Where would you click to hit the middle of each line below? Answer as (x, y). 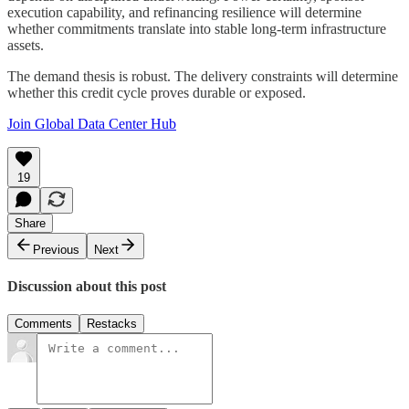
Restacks (112, 324)
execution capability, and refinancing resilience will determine (184, 12)
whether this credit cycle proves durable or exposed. (157, 92)
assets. (26, 45)
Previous (56, 249)
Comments (43, 324)
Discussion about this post (87, 286)
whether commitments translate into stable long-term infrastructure (197, 28)
